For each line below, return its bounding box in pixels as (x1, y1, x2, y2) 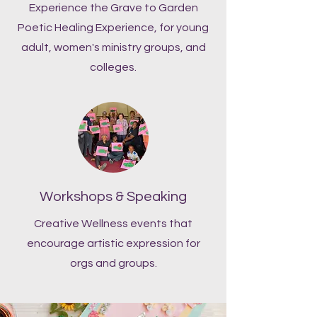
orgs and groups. (69, 257, 157, 269)
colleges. (90, 61, 137, 73)
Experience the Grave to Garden (28, 1, 198, 13)
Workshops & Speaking (40, 189, 187, 204)
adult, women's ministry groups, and (21, 41, 206, 53)
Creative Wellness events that (34, 217, 192, 229)
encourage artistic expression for (26, 237, 200, 249)
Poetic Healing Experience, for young (18, 21, 209, 33)
